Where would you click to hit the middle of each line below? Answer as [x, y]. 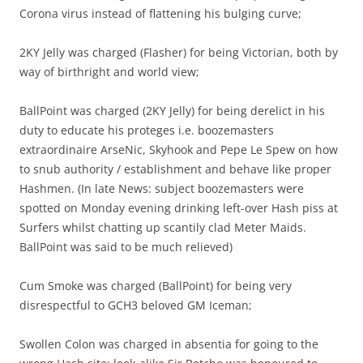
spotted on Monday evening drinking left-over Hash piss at [179, 208]
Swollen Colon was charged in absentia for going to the [169, 344]
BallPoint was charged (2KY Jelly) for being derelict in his [172, 111]
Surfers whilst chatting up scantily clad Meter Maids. [163, 228]
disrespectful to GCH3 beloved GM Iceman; [136, 305]
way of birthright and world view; [109, 72]
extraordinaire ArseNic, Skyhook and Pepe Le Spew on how [179, 150]
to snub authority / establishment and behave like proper [175, 169]
